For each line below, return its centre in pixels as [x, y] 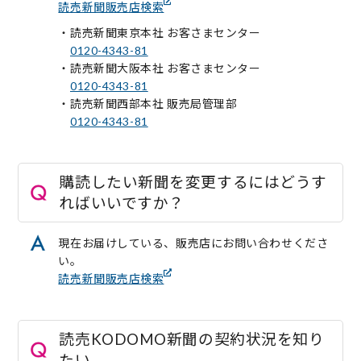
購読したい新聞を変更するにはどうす [193, 181]
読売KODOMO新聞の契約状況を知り [192, 338]
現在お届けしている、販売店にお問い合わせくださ [193, 243]
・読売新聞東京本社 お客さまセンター [160, 32]
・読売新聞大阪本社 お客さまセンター [160, 68]
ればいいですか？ [122, 202]
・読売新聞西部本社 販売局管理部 [148, 103]
